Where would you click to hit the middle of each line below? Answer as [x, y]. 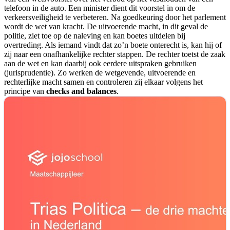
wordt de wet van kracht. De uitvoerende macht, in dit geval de [106, 27]
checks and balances [81, 91]
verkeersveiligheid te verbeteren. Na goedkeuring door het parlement [115, 17]
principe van [25, 91]
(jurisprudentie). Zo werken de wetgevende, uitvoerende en [100, 73]
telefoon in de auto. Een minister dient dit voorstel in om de [100, 8]
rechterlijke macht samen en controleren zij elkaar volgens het [103, 82]
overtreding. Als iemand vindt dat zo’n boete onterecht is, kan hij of [113, 45]
